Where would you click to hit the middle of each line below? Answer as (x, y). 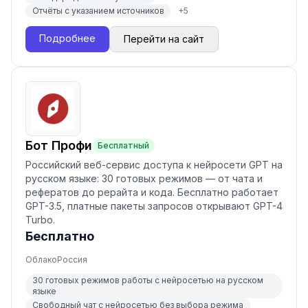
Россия (72, 260)
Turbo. (40, 220)
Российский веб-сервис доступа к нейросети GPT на (154, 165)
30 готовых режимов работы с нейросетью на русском (148, 280)
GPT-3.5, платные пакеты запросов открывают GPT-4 (154, 206)
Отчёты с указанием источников (98, 11)
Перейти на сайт (164, 39)
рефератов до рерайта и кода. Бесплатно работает (152, 192)
